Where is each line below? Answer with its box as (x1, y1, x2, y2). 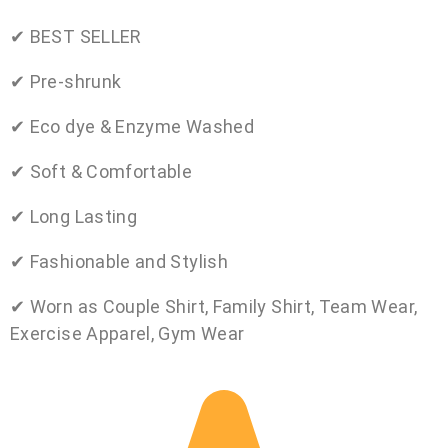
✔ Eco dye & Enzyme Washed (10, 115, 254, 137)
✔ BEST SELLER (10, 25, 142, 47)
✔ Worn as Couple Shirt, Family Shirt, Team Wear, (10, 295, 418, 317)
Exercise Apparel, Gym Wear (10, 322, 245, 344)
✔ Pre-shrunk (10, 70, 122, 92)
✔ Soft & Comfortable (10, 160, 193, 182)
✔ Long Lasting (10, 205, 138, 227)
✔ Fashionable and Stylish (10, 250, 228, 272)
